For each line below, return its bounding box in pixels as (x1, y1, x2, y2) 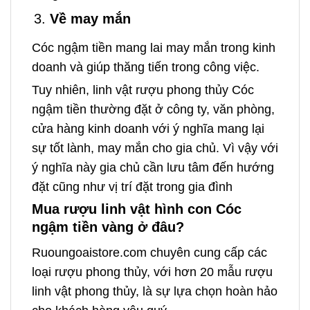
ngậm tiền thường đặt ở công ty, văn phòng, (32, 102, 275, 116)
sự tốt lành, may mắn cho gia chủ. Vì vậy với (32, 140, 278, 155)
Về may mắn (50, 10, 131, 26)
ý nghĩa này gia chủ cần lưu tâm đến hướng (32, 160, 274, 174)
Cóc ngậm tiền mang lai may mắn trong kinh (32, 40, 275, 55)
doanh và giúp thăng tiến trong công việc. (32, 60, 259, 74)
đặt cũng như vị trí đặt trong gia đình (32, 179, 232, 194)
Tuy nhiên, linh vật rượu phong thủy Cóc (32, 82, 254, 97)
